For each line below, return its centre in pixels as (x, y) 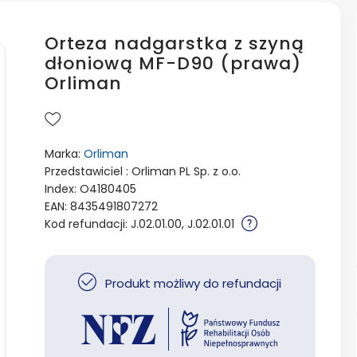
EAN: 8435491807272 (101, 207)
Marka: (64, 154)
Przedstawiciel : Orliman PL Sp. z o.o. (142, 172)
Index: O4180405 (90, 189)
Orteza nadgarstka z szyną (175, 44)
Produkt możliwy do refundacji (192, 284)
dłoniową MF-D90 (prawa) (173, 64)
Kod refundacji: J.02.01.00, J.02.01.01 (141, 224)
